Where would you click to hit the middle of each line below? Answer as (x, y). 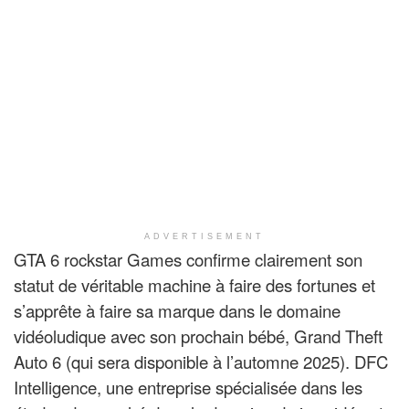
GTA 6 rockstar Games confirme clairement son (188, 259)
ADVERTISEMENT (204, 236)
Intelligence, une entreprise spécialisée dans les (188, 387)
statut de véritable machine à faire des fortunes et (194, 284)
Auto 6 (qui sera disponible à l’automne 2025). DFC (201, 361)
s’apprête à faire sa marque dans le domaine (177, 310)
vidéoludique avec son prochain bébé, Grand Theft (198, 336)
